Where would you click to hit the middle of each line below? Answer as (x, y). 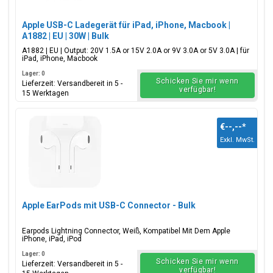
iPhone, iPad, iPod (52, 239)
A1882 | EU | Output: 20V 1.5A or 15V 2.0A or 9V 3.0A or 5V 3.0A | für (136, 51)
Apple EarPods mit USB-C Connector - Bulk (109, 205)
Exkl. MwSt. (237, 140)
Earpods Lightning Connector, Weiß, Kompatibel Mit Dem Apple (126, 231)
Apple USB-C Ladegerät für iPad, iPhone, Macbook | (126, 25)
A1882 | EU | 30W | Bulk (66, 36)
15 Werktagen (45, 93)
